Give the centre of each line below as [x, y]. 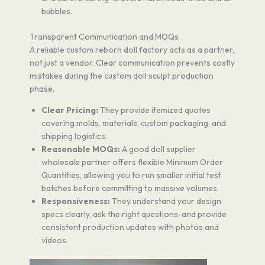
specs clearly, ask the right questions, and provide [134, 214]
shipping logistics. [74, 136]
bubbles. [57, 11]
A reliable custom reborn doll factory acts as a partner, [132, 49]
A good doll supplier [158, 149]
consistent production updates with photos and [130, 227]
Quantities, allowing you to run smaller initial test [131, 175]
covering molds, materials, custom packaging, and [134, 123]
